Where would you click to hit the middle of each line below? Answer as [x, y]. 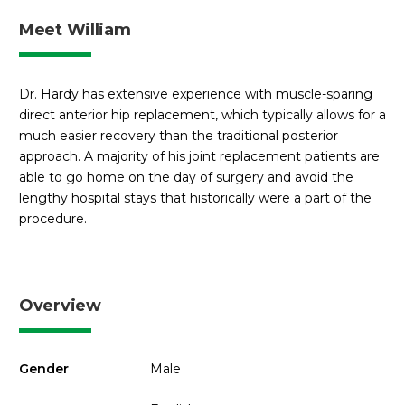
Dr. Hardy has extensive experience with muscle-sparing [196, 94]
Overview [60, 306]
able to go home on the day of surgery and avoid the [186, 177]
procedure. [53, 218]
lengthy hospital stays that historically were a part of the [195, 198]
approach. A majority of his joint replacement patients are [199, 156]
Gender [44, 369]
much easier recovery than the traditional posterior [179, 135]
